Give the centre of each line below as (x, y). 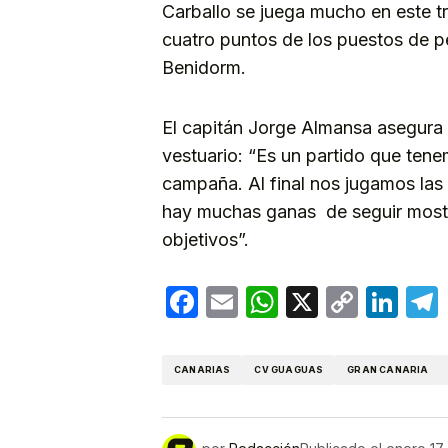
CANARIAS (202, 370)
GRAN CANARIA (388, 370)
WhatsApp (355, 301)
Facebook (272, 301)
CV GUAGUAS (289, 370)
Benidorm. (204, 67)
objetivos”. (208, 239)
